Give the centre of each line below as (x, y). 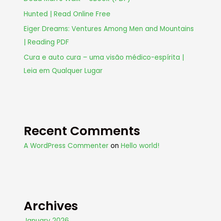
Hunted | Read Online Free (67, 14)
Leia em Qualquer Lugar (63, 71)
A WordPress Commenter (66, 146)
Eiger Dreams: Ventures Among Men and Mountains (109, 29)
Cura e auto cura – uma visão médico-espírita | (104, 57)
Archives (51, 206)
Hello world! (140, 146)
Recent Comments (82, 131)
